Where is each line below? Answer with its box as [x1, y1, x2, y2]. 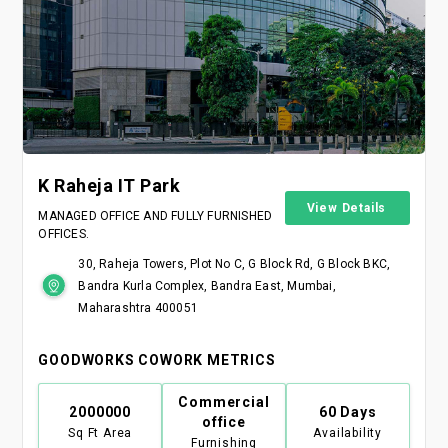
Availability [313, 425, 383, 440]
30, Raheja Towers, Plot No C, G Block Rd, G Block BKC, [78, 257, 391, 272]
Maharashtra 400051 [78, 301, 198, 316]
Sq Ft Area [68, 425, 133, 440]
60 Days [318, 403, 377, 420]
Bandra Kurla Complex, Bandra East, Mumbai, [78, 279, 336, 294]
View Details [306, 201, 387, 216]
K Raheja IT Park [38, 175, 181, 197]
